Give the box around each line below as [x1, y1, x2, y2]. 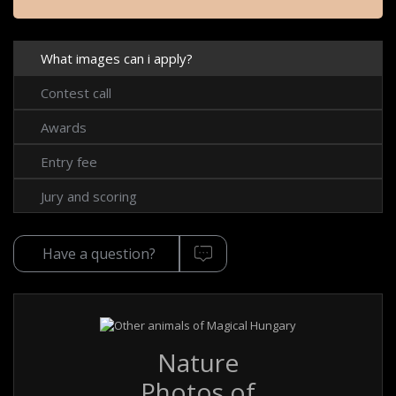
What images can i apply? [41, 49, 193, 67]
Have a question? [42, 244, 156, 264]
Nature [157, 346, 239, 380]
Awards [41, 118, 87, 136]
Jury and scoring [41, 187, 137, 205]
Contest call [41, 83, 111, 102]
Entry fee [41, 152, 97, 171]
